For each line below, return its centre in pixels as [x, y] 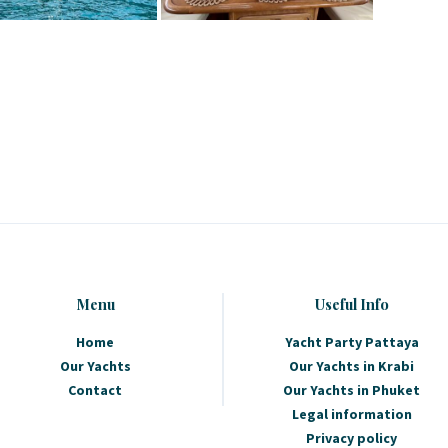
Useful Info [351, 304]
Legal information [351, 414]
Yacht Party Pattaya [351, 342]
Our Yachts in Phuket [352, 390]
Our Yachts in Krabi [352, 366]
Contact [95, 390]
